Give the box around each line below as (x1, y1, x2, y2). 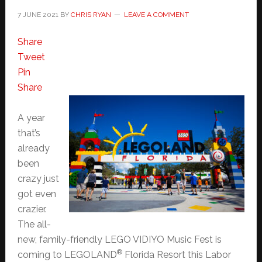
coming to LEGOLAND (17, 249, 117, 260)
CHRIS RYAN (70, 10, 111, 19)
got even (17, 188, 56, 199)
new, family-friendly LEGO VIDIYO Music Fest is (17, 233, 222, 245)
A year (17, 112, 45, 123)
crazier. (17, 203, 47, 215)
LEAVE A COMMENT (123, 10, 189, 19)
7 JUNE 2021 (17, 10, 58, 19)
